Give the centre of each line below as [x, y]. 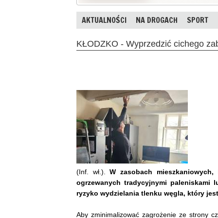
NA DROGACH [157, 20]
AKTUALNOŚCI [104, 20]
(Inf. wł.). [93, 172]
